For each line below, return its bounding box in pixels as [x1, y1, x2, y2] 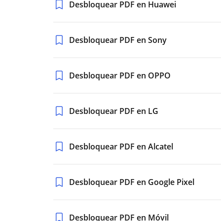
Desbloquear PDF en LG [69, 106, 158, 116]
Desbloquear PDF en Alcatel [69, 141, 173, 152]
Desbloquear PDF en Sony [69, 35, 167, 45]
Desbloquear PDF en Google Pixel [69, 177, 194, 187]
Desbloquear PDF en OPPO [69, 70, 171, 81]
